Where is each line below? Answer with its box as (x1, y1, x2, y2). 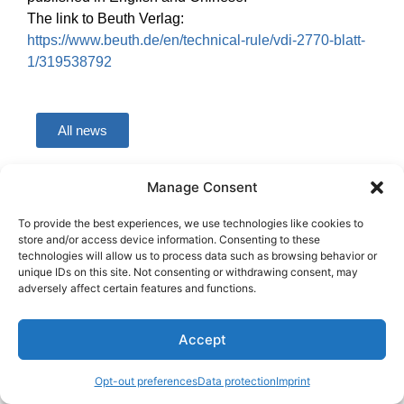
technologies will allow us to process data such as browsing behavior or (18, 249, 377, 262)
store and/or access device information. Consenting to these (18, 233, 320, 246)
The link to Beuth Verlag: (27, 10, 184, 26)
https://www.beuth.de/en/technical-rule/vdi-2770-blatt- (27, 32, 365, 48)
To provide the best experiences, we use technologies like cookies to (18, 216, 363, 230)
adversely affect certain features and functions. (18, 281, 256, 295)
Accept (178, 330, 226, 348)
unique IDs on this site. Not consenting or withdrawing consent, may (18, 265, 358, 279)
